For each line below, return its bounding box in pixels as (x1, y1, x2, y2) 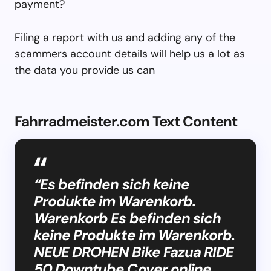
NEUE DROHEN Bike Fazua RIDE (34, 242, 234, 261)
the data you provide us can (15, 62, 155, 77)
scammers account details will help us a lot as (15, 46, 245, 61)
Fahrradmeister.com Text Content (15, 111, 238, 131)
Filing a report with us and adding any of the (15, 30, 235, 45)
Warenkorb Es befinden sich (34, 208, 221, 227)
